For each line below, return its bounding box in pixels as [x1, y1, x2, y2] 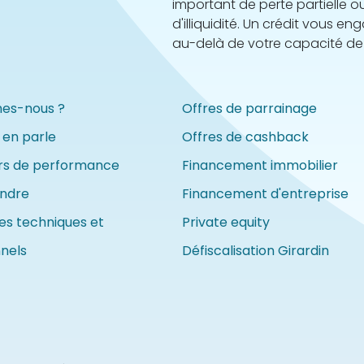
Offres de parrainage [182, 99, 317, 118]
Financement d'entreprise [182, 184, 349, 203]
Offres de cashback [182, 128, 309, 146]
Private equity [182, 213, 270, 232]
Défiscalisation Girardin [182, 241, 329, 260]
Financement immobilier [182, 156, 338, 175]
